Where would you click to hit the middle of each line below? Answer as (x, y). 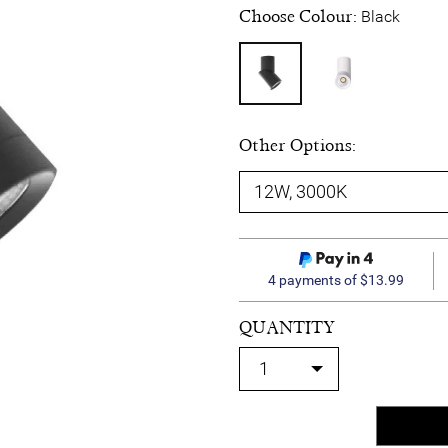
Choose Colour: (300, 16)
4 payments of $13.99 (335, 279)
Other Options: (297, 145)
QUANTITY (287, 327)
